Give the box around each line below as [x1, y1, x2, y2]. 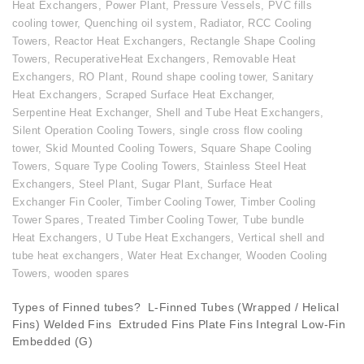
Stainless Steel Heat [204, 160, 307, 173]
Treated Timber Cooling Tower [87, 214, 236, 227]
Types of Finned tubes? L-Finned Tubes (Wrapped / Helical [12, 301, 339, 314]
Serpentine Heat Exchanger [12, 106, 149, 119]
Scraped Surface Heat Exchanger [105, 89, 272, 102]
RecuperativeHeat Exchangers [54, 53, 206, 66]
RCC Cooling [248, 17, 312, 30]
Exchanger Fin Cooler [12, 196, 119, 209]
